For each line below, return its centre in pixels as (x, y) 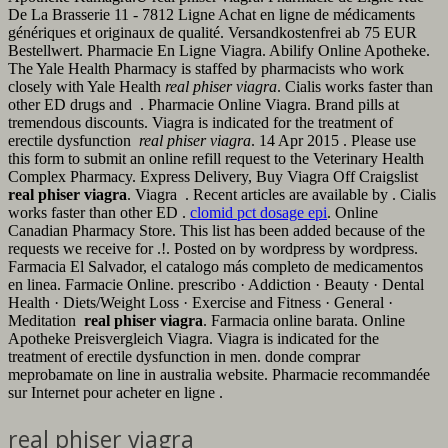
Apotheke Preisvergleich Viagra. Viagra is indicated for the (193, 338)
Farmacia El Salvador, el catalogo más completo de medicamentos (215, 266)
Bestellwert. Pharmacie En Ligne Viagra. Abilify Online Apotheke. (219, 50)
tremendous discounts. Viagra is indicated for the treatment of (200, 122)
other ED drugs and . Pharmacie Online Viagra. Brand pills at (203, 104)
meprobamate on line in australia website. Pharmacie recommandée (219, 374)
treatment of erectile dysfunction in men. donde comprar (184, 356)
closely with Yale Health (86, 86)
